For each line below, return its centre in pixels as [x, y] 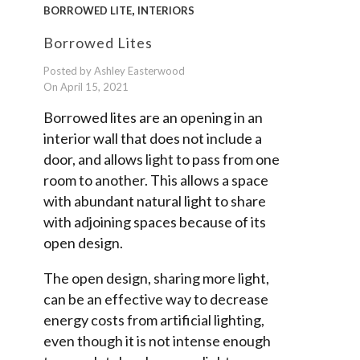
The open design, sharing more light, [156, 278]
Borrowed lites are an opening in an [153, 117]
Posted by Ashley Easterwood [114, 71]
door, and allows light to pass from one [162, 159]
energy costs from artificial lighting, [154, 320]
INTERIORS [166, 10]
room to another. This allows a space [156, 180]
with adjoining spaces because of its [155, 222]
